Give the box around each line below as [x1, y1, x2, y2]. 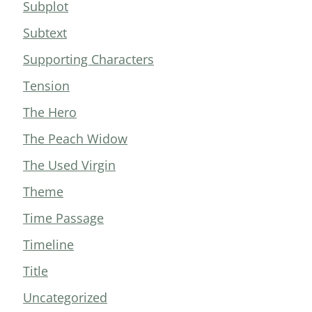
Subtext [23, 24, 67, 42]
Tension [23, 77, 70, 95]
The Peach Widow [23, 130, 127, 148]
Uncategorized [23, 289, 107, 306]
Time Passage [23, 210, 104, 227]
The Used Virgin [23, 157, 116, 174]
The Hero [23, 104, 77, 121]
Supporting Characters [23, 51, 154, 68]
